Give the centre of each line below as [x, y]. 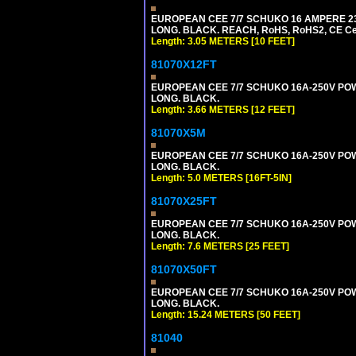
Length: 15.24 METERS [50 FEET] [226, 314]
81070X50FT [184, 269]
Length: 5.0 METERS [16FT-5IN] [221, 178]
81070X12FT [184, 64]
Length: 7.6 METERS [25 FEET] [220, 246]
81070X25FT [184, 201]
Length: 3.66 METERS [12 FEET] [223, 109]
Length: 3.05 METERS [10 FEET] [223, 41]
